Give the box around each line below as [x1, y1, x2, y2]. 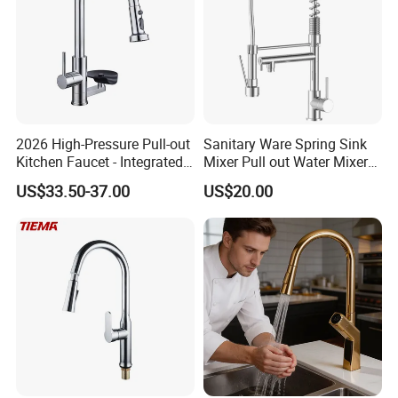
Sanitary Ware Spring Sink [203, 133, 367, 154]
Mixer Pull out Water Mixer [203, 151, 368, 171]
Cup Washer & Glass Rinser [16, 169, 187, 189]
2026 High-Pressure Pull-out [16, 133, 191, 154]
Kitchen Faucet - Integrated [16, 151, 184, 171]
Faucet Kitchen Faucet [203, 169, 343, 189]
